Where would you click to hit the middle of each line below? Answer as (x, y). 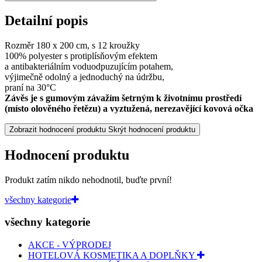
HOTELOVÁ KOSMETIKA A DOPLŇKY (113, 256)
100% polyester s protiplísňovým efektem (81, 56)
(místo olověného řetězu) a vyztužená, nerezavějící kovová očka (129, 108)
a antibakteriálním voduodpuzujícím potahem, (89, 66)
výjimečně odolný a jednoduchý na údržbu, (85, 77)
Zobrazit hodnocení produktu (58, 129)
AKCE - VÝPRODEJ (70, 245)
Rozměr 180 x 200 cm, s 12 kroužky (72, 45)
